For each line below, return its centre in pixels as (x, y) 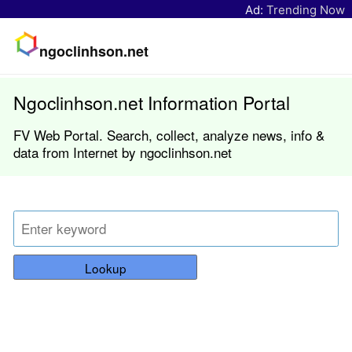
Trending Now (306, 9)
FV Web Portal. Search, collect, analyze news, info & (169, 134)
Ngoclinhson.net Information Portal (152, 102)
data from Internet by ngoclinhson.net (123, 152)
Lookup (105, 268)
